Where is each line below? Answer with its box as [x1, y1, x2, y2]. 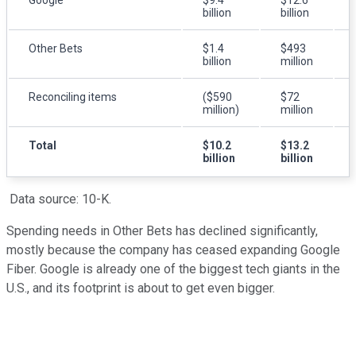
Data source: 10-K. [6, 191, 111, 207]
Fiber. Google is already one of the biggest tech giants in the [6, 261, 340, 277]
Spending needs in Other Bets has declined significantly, [6, 222, 318, 238]
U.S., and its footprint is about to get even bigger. [6, 280, 275, 296]
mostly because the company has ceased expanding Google [6, 242, 340, 257]
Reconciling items [29, 90, 117, 103]
